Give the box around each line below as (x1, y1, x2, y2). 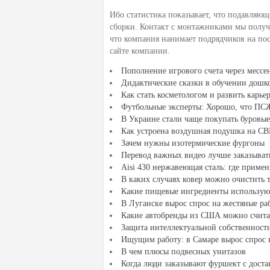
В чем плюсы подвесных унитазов (121, 246, 246, 256)
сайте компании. (110, 46, 170, 56)
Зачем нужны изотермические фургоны (121, 138, 265, 148)
